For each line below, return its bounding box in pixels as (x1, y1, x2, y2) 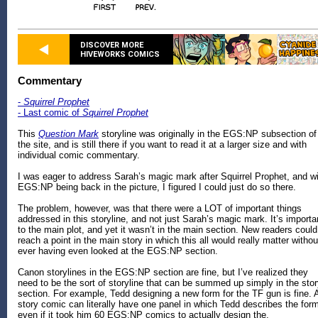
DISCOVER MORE (80, 40, 143, 50)
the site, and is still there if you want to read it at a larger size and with (18, 139, 307, 150)
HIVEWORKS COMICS (80, 49, 160, 59)
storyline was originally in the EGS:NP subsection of (99, 128, 317, 140)
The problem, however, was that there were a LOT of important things (18, 203, 302, 214)
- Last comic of (18, 107, 82, 119)
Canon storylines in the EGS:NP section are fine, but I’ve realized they (18, 267, 308, 278)
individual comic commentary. (18, 150, 140, 161)
